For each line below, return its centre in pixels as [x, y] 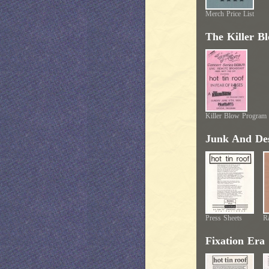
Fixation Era [235, 241]
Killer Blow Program [236, 116]
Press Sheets [224, 218]
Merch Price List [230, 14]
